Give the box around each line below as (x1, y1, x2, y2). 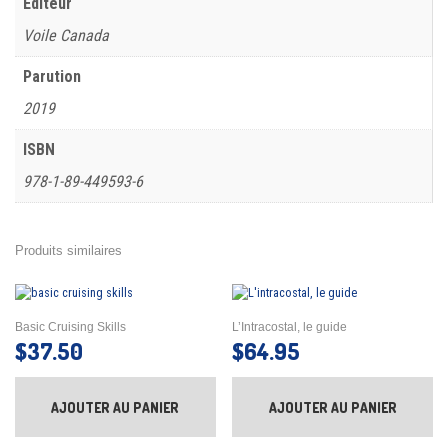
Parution (23, 66, 81, 86)
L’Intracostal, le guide (232, 320, 348, 335)
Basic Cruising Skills (15, 320, 126, 335)
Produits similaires (15, 242, 122, 258)
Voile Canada (23, 25, 109, 45)
